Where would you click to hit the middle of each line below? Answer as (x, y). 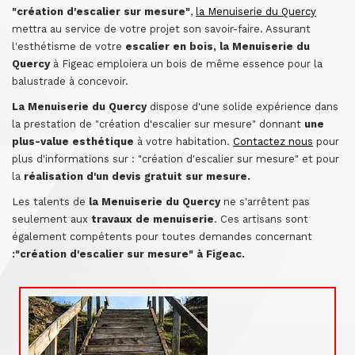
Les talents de (50, 202)
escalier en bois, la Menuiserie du (216, 46)
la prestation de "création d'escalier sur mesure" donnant (158, 124)
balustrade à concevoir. (70, 81)
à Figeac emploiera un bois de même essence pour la (186, 64)
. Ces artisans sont (261, 219)
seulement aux (52, 219)
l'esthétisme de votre (67, 46)
